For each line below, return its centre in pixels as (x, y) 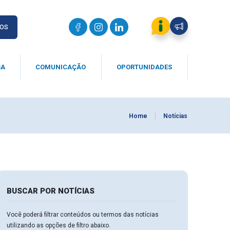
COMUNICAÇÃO (61, 67)
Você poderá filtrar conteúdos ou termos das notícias (82, 215)
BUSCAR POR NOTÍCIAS (50, 191)
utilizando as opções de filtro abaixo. (58, 225)
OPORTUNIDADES (145, 67)
